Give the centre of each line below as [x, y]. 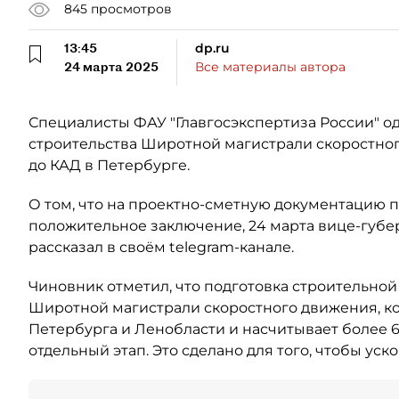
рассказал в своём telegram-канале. [161, 247]
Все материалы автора [270, 66]
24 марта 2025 [111, 66]
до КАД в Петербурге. [109, 165]
